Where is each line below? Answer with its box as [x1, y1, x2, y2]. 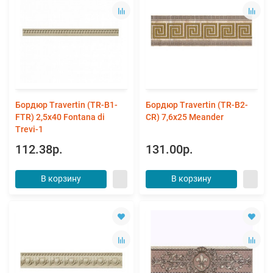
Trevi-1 [15, 124, 43, 135]
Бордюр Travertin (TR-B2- [146, 100, 248, 110]
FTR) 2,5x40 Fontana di [15, 112, 105, 122]
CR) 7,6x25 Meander [146, 112, 224, 122]
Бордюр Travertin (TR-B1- [15, 100, 118, 110]
